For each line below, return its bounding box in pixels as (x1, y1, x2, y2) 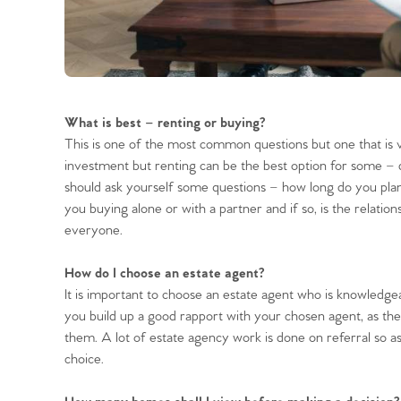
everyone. (64, 221, 123, 239)
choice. (64, 350, 104, 368)
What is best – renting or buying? (64, 114, 265, 132)
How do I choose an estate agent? (64, 264, 264, 282)
